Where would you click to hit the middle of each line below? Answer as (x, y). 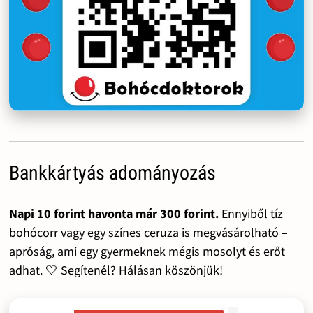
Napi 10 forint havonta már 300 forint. (114, 213)
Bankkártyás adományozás (112, 173)
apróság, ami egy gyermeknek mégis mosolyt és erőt (147, 251)
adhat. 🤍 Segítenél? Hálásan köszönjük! (116, 270)
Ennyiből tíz (250, 213)
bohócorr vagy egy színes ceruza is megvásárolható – (148, 232)
